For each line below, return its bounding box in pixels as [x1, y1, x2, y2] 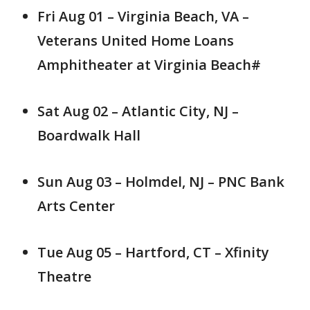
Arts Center [37, 197, 115, 216]
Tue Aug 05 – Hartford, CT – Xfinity [37, 243, 269, 262]
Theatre [37, 267, 91, 286]
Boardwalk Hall [37, 126, 140, 145]
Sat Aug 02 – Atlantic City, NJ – [37, 102, 239, 121]
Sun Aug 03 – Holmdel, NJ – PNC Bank [37, 172, 284, 192]
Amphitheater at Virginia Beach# [37, 55, 261, 75]
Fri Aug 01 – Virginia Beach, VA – [37, 7, 249, 26]
